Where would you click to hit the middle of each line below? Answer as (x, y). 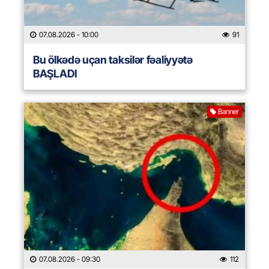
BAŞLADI (55, 74)
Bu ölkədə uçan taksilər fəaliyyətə (113, 60)
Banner (228, 112)
